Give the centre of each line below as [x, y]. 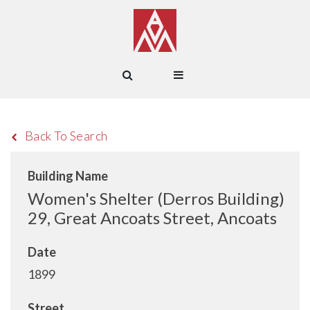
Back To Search [66, 136]
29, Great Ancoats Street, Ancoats [152, 218]
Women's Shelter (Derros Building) [156, 198]
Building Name [68, 176]
